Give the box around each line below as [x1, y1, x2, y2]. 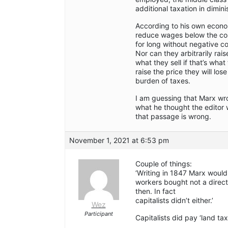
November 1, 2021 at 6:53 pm [69, 136, 169, 145]
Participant [84, 210, 113, 218]
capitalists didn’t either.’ [135, 196, 213, 205]
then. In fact [135, 187, 176, 196]
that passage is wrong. [135, 112, 211, 121]
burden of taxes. [135, 76, 190, 85]
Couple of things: [135, 159, 192, 168]
